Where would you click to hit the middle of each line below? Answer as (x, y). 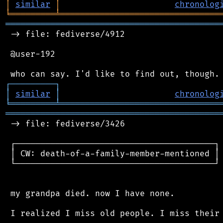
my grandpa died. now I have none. (90, 193)
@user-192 (30, 54)
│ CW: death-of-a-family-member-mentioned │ (112, 154)
